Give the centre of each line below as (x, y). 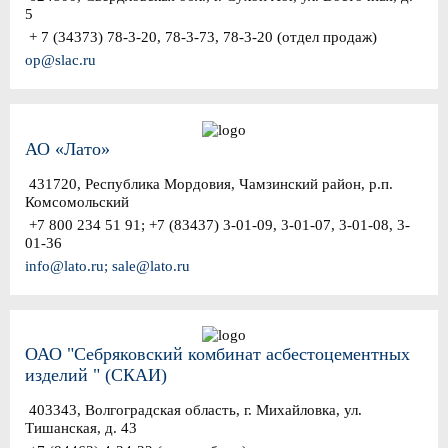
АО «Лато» (67, 148)
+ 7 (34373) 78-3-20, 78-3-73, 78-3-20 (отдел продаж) (201, 37)
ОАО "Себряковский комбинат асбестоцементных (217, 354)
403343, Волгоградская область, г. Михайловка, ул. (193, 410)
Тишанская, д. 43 (81, 428)
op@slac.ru (60, 60)
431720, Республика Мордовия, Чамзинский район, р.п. (209, 183)
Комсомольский (77, 201)
